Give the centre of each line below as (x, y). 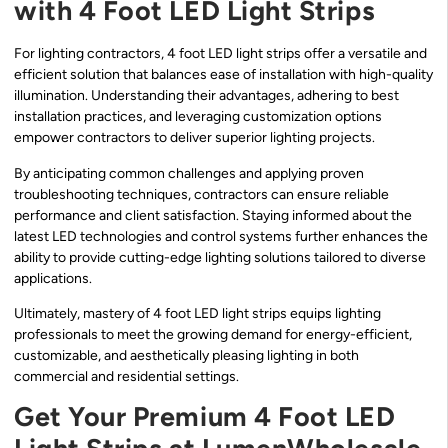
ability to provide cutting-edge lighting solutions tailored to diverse (220, 257)
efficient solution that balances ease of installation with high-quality (223, 75)
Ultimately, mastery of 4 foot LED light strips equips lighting (197, 314)
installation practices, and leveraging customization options (198, 117)
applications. (53, 278)
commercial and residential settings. (126, 377)
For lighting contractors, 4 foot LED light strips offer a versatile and (220, 54)
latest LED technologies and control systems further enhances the (221, 236)
